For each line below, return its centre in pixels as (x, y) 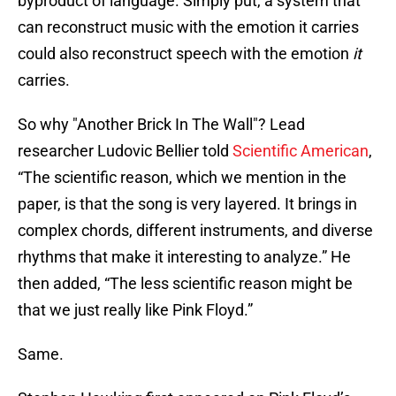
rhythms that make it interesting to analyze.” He (184, 257)
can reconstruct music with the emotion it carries (188, 27)
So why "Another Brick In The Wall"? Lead (161, 125)
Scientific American (301, 151)
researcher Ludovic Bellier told (125, 151)
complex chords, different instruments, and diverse (195, 231)
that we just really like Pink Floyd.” (135, 310)
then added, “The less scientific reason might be (185, 284)
